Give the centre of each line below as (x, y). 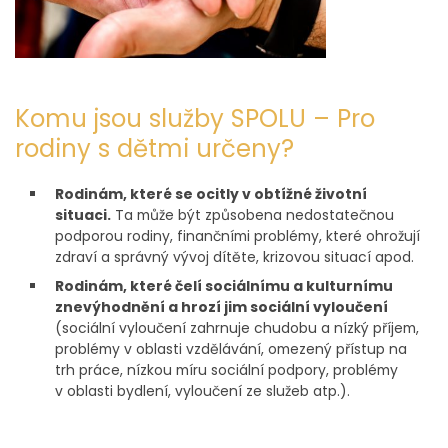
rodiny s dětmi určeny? (154, 149)
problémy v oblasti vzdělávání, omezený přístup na (231, 349)
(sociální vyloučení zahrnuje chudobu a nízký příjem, (237, 328)
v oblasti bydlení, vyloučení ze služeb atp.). (202, 391)
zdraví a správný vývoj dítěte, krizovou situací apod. (234, 257)
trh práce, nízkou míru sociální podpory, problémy (226, 370)
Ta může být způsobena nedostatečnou (252, 215)
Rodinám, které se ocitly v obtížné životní (211, 194)
